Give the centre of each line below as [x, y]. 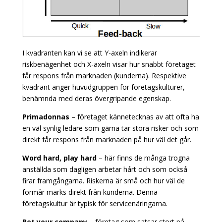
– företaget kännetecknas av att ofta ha [134, 116]
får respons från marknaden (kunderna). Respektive [104, 75]
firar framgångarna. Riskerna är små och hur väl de [103, 180]
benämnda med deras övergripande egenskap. [96, 98]
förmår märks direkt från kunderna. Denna [90, 192]
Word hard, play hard [59, 158]
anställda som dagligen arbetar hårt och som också [105, 169]
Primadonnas [46, 116]
